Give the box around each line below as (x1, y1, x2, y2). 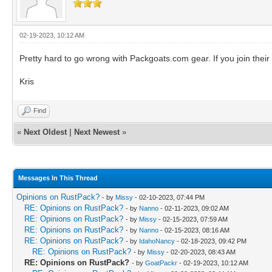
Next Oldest (24, 127, 67, 137)
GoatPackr (145, 259, 177, 267)
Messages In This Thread (18, 174, 98, 182)
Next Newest (74, 127, 120, 137)
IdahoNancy (139, 237, 175, 245)
